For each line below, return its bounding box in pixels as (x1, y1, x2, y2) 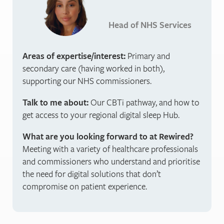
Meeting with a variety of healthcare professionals (22, 143, 198, 155)
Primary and (125, 49, 170, 61)
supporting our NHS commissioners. (22, 74, 151, 86)
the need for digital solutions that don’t (22, 168, 161, 180)
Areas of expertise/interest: (22, 49, 125, 61)
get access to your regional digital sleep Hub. (22, 108, 179, 120)
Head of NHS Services (108, 19, 191, 31)
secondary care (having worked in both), (22, 62, 164, 74)
